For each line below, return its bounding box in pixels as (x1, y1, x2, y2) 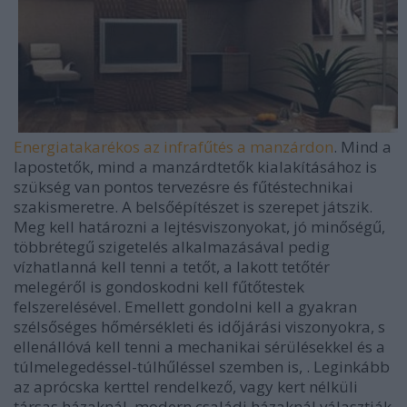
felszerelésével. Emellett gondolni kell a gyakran (14, 296, 357, 318)
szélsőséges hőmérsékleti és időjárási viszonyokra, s (14, 316, 385, 338)
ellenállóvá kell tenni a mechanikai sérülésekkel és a (14, 336, 385, 358)
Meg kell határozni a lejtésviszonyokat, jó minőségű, (14, 216, 385, 238)
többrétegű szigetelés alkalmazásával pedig (14, 236, 330, 258)
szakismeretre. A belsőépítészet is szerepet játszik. (14, 196, 372, 218)
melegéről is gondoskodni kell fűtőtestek (14, 276, 304, 298)
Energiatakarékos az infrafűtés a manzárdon (14, 136, 333, 158)
